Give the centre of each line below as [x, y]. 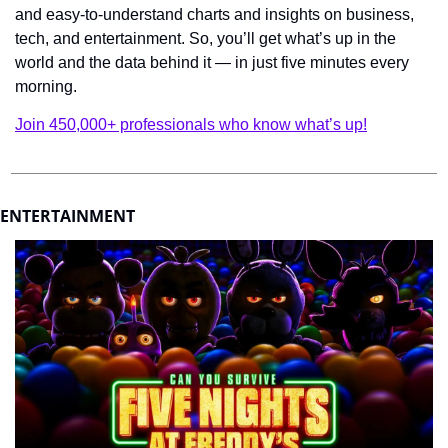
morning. [46, 87]
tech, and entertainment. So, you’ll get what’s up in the [205, 39]
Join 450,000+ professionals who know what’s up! [191, 125]
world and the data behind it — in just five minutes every [212, 63]
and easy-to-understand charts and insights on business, [214, 15]
